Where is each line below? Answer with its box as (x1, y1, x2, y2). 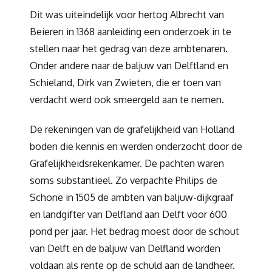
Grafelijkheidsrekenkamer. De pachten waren (30, 157, 224, 170)
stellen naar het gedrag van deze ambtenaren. (30, 42, 228, 55)
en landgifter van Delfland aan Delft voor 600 (30, 208, 227, 221)
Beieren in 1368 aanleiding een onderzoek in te (30, 25, 231, 38)
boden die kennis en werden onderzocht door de (30, 140, 242, 153)
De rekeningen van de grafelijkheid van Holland (30, 123, 234, 136)
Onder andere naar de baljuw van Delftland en (30, 59, 228, 72)
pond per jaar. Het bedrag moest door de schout (30, 225, 239, 238)
